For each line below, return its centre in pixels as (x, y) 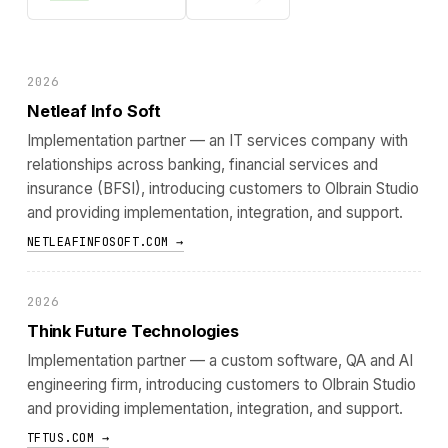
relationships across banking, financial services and (202, 165)
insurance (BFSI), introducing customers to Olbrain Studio (222, 189)
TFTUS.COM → (68, 437)
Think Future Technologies (132, 331)
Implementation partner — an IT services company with (217, 141)
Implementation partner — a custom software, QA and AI (219, 360)
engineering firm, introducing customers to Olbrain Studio (221, 384)
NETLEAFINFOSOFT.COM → (105, 242)
